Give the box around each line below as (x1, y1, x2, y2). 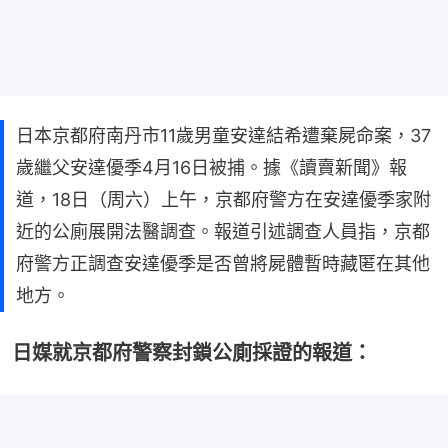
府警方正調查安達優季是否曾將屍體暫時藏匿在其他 (16, 252, 430, 274)
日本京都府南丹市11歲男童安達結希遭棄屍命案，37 (16, 124, 431, 146)
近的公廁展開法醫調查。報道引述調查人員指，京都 (16, 220, 430, 242)
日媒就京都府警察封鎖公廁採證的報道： (12, 340, 372, 365)
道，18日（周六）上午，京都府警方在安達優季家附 (16, 188, 431, 210)
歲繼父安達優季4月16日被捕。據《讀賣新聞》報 (16, 156, 407, 178)
